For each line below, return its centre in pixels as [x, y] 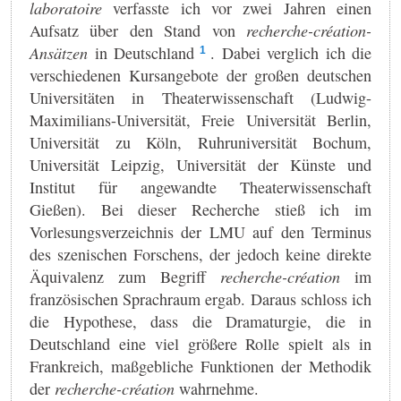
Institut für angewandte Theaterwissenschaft [200, 187]
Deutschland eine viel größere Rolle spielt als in [200, 343]
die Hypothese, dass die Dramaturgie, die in [200, 321]
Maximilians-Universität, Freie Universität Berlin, [200, 119]
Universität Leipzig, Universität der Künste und [200, 164]
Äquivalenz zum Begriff [125, 276]
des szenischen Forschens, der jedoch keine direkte [200, 254]
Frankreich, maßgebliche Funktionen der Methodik [200, 366]
